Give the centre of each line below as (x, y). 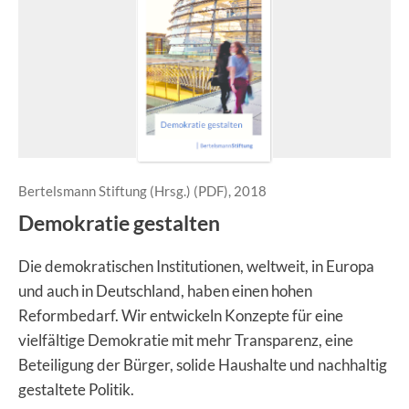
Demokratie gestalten (119, 223)
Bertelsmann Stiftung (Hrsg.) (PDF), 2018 (142, 191)
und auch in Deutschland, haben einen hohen (165, 291)
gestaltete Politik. (76, 389)
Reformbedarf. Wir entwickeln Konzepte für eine (181, 315)
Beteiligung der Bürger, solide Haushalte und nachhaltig (203, 365)
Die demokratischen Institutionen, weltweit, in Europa (196, 266)
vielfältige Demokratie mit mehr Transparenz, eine (186, 340)
